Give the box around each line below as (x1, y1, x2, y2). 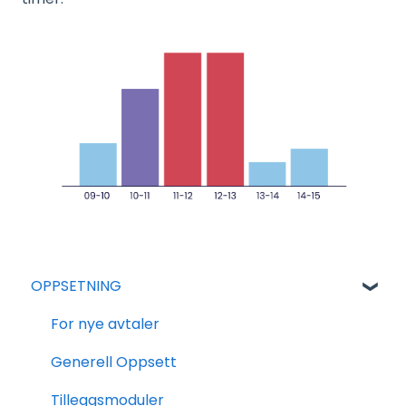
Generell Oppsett (51, 352, 177, 373)
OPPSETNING (31, 275, 121, 297)
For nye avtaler (51, 314, 159, 335)
